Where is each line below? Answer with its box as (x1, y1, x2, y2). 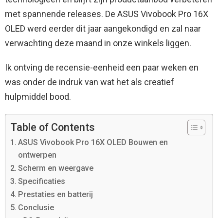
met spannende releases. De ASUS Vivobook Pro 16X (5, 9, 208, 19)
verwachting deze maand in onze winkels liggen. (5, 38, 191, 49)
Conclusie (18, 203, 54, 213)
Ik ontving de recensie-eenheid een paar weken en (5, 62, 199, 73)
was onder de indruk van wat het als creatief (5, 77, 174, 88)
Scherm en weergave (18, 163, 94, 173)
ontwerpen (18, 150, 57, 160)
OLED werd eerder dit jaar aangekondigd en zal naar (5, 23, 201, 34)
